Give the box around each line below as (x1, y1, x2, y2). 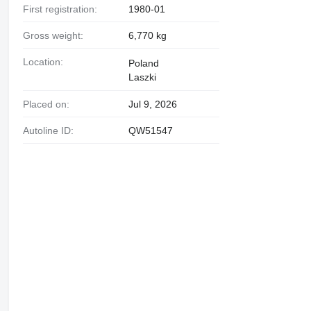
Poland (128, 57, 159, 69)
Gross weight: (30, 30, 83, 42)
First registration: (28, 3, 97, 15)
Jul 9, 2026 (128, 98, 177, 110)
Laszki (128, 71, 156, 83)
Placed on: (28, 98, 69, 110)
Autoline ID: (28, 124, 74, 136)
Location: (28, 56, 63, 67)
